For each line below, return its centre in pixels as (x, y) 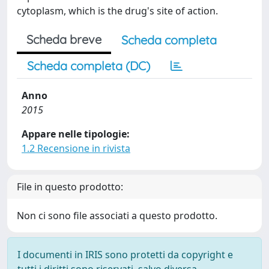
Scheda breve (64, 39)
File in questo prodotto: (70, 187)
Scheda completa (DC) (89, 66)
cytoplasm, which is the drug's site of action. (117, 11)
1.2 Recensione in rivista (76, 148)
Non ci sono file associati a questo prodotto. (117, 216)
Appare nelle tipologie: (76, 134)
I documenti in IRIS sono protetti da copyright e (125, 255)
